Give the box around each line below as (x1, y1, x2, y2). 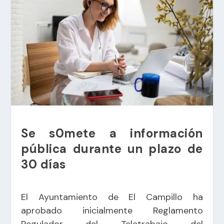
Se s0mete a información (21, 125, 203, 141)
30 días (21, 156, 66, 172)
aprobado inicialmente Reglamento (21, 204, 203, 216)
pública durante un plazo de (21, 140, 203, 156)
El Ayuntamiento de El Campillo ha (21, 190, 203, 203)
